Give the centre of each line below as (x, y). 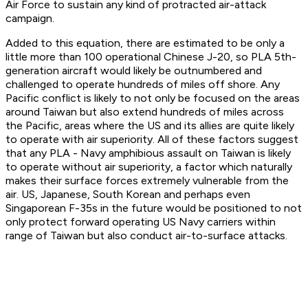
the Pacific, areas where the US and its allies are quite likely (150, 126)
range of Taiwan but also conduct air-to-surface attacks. (146, 236)
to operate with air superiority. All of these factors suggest (152, 140)
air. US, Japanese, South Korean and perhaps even (128, 195)
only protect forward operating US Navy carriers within (141, 222)
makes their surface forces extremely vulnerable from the (147, 181)
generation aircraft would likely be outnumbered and (134, 71)
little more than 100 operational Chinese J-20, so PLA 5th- (151, 57)
